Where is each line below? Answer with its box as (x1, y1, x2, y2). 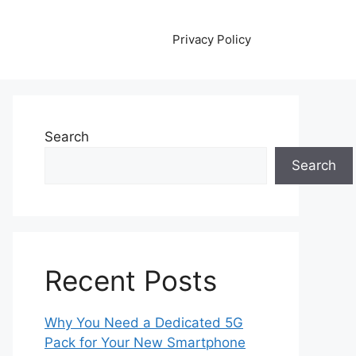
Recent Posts (44, 264, 217, 297)
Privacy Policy (172, 32, 251, 47)
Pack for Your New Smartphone (44, 335, 246, 350)
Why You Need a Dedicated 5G (44, 315, 243, 331)
